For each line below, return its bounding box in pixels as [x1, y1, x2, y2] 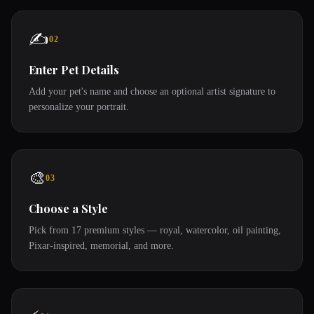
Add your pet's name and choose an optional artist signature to [29, 86, 275, 97]
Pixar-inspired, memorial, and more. [29, 240, 174, 251]
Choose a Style [29, 201, 108, 216]
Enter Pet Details [29, 62, 119, 77]
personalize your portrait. [29, 102, 129, 112]
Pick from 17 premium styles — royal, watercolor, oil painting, [29, 225, 281, 235]
